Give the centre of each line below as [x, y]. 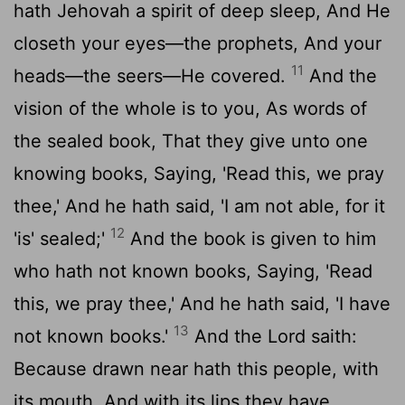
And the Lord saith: [273, 336]
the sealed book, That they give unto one [191, 141]
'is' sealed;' [62, 238]
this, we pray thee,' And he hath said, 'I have [202, 303]
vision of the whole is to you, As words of [190, 108]
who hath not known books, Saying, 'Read [193, 271]
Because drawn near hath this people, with [196, 368]
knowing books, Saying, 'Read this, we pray [199, 173]
